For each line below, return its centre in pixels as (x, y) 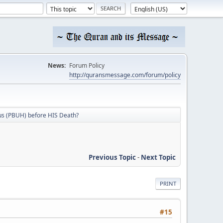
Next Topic (158, 157)
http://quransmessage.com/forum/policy (125, 75)
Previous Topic (112, 157)
